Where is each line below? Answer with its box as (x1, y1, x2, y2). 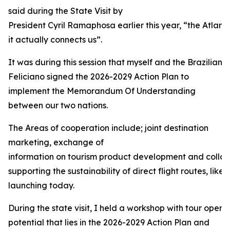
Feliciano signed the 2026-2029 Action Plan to (8, 71, 189, 82)
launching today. (8, 180, 74, 190)
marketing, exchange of (8, 137, 104, 147)
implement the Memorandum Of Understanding (8, 86, 196, 96)
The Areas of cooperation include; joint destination (8, 123, 208, 133)
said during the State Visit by (8, 6, 123, 16)
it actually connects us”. (8, 34, 102, 45)
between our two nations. (8, 100, 108, 110)
